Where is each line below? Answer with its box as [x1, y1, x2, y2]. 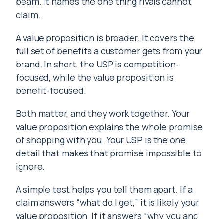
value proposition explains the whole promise [16, 121, 203, 132]
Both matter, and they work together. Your [16, 108, 190, 119]
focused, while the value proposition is [16, 71, 174, 83]
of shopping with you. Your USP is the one [16, 134, 186, 146]
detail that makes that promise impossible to [16, 147, 202, 159]
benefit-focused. [16, 85, 86, 96]
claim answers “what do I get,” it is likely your [16, 197, 199, 208]
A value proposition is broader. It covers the [16, 32, 194, 44]
